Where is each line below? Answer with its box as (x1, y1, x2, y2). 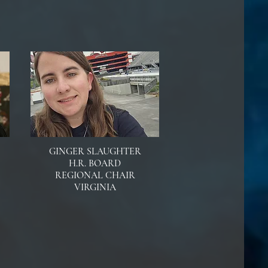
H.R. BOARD (69, 157, 121, 169)
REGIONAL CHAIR (54, 169, 135, 181)
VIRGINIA (74, 181, 116, 193)
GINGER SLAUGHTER (48, 145, 141, 157)
